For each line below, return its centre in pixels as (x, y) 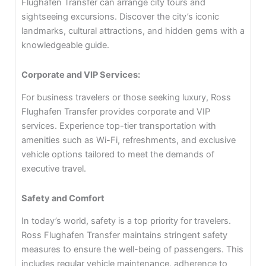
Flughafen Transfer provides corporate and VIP (115, 112)
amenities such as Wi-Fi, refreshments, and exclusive (128, 140)
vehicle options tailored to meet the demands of (118, 155)
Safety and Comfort (63, 198)
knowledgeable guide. (65, 45)
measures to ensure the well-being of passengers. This (132, 250)
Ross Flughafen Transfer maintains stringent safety (124, 235)
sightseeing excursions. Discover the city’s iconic (120, 17)
